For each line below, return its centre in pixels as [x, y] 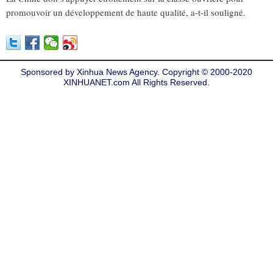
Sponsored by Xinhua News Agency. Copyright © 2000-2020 [136, 72]
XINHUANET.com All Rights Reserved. [136, 82]
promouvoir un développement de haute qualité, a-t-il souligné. [126, 12]
